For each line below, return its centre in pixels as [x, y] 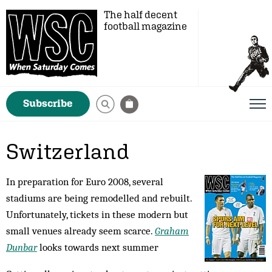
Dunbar [22, 247]
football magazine [145, 26]
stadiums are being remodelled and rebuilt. [99, 198]
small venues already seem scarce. [80, 231]
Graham [172, 231]
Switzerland [68, 151]
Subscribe [48, 103]
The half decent [141, 15]
